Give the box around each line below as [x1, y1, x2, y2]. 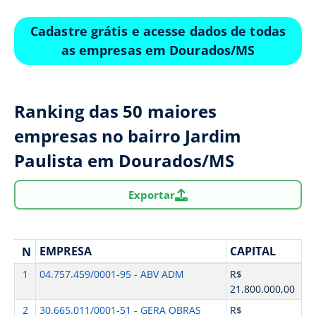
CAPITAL [229, 243, 276, 259]
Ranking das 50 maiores [14, 99, 217, 123]
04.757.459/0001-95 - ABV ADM [39, 267, 184, 281]
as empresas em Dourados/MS [61, 42, 255, 59]
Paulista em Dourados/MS [14, 149, 235, 172]
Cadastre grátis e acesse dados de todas [30, 23, 286, 39]
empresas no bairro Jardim [14, 124, 242, 147]
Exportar [128, 187, 175, 202]
